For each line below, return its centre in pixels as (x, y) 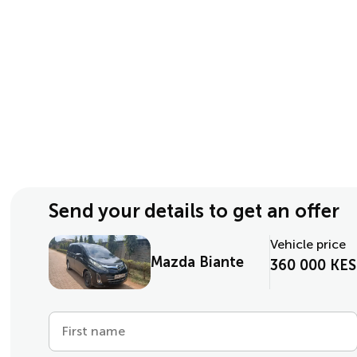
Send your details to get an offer (194, 211)
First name (94, 331)
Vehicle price (308, 244)
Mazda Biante (198, 262)
